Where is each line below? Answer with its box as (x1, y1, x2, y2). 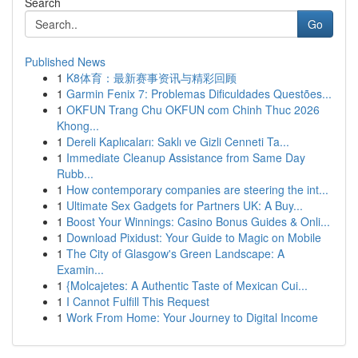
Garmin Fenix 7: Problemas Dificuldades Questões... (66, 86, 332, 101)
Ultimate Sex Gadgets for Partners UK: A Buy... (66, 197, 303, 213)
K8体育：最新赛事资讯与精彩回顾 (66, 70, 237, 86)
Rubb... (57, 165, 93, 181)
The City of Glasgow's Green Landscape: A (66, 245, 284, 261)
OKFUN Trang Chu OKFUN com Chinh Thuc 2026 (66, 101, 320, 117)
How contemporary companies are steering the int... (66, 181, 328, 197)
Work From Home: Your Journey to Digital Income (66, 309, 318, 325)
